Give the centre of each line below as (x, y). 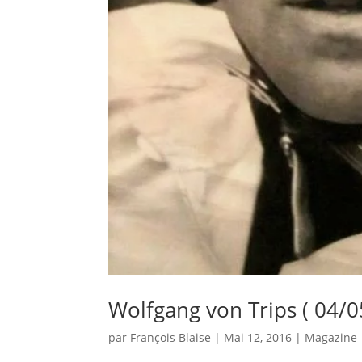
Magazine (331, 337)
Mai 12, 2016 (258, 337)
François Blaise (171, 337)
